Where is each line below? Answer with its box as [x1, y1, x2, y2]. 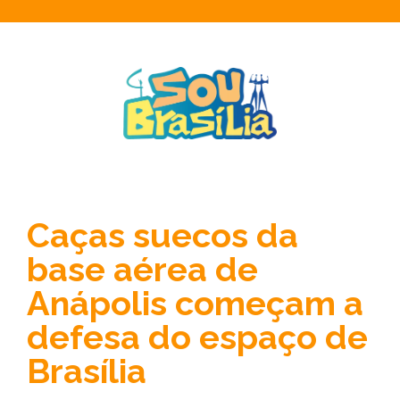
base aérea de [27, 249, 258, 289]
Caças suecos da [27, 215, 298, 255]
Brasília [27, 351, 146, 391]
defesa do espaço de [27, 317, 368, 357]
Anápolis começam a [27, 283, 363, 323]
